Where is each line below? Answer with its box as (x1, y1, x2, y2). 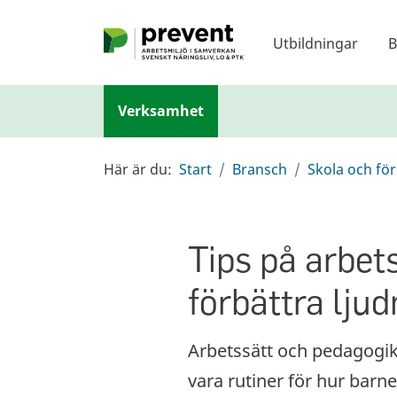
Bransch (232, 159, 287, 179)
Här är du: (104, 159, 172, 179)
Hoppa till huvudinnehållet (13, 15, 191, 35)
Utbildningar (272, 32, 358, 53)
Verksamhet (118, 101, 204, 121)
